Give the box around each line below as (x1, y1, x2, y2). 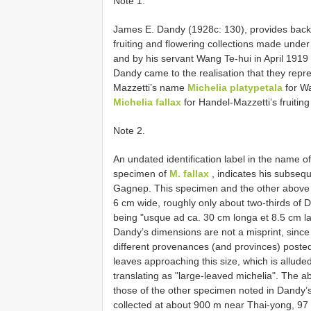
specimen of (113, 167, 169, 179)
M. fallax (169, 167, 209, 179)
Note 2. (113, 124, 145, 136)
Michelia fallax (113, 96, 181, 108)
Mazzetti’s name (113, 81, 187, 93)
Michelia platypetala (187, 81, 283, 93)
